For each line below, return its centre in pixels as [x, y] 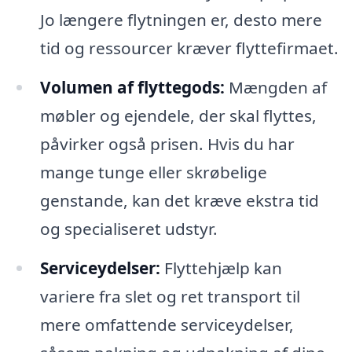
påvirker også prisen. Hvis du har [167, 144]
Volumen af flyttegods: [132, 88]
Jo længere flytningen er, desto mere [181, 20]
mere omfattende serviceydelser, [167, 324]
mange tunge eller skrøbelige [153, 172]
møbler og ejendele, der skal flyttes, [178, 116]
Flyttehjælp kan [221, 268]
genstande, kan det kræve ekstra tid [179, 201]
